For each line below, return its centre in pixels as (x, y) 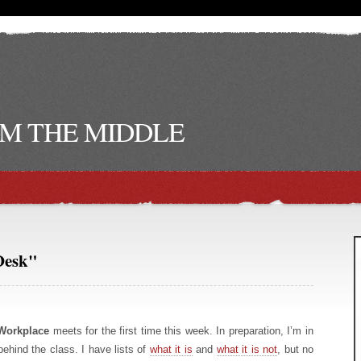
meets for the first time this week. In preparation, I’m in (182, 331)
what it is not (247, 349)
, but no (296, 349)
